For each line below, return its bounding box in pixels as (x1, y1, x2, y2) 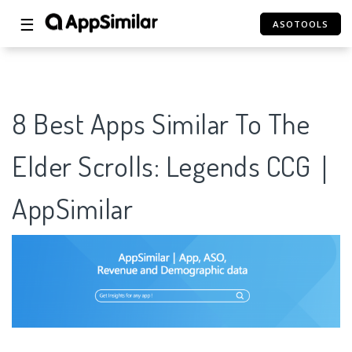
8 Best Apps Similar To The (12, 105, 310, 142)
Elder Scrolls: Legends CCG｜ (12, 148, 339, 185)
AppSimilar (12, 190, 133, 227)
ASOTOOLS (273, 18, 329, 30)
